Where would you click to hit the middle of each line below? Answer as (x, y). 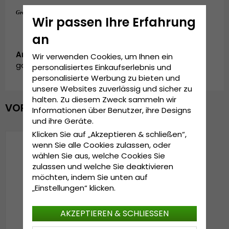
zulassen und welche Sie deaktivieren (102, 167)
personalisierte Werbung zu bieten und (106, 78)
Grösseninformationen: (44, 13)
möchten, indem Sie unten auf (90, 177)
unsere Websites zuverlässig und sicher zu (112, 89)
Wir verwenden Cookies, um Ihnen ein (102, 57)
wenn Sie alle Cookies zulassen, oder (101, 145)
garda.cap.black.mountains (68, 65)
